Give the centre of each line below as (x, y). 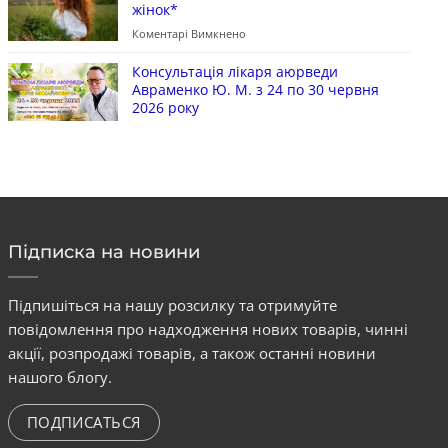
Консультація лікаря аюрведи (234, 71)
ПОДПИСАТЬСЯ (83, 421)
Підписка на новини (103, 251)
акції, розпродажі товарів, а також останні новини (191, 352)
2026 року (165, 107)
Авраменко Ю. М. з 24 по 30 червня (255, 89)
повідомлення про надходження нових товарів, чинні (207, 328)
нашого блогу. (59, 376)
